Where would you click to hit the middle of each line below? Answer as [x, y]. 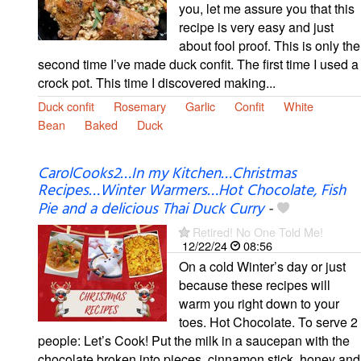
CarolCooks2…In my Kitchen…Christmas [167, 174]
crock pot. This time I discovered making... [157, 82]
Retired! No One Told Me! [258, 231]
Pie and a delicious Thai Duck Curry [151, 209]
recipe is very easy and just [256, 27]
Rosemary [140, 106]
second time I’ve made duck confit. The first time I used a [198, 64]
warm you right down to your [259, 303]
